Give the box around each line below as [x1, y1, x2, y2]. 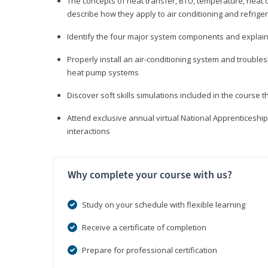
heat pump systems [67, 67, 139, 78]
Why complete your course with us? [68, 167, 232, 183]
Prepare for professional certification [82, 245, 217, 256]
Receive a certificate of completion [82, 222, 206, 233]
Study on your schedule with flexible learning [82, 199, 245, 211]
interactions [67, 126, 110, 137]
